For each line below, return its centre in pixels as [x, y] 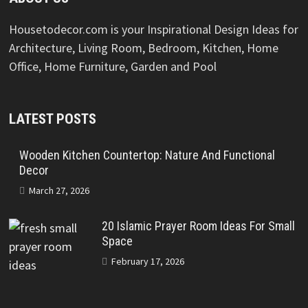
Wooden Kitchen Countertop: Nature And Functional [147, 155]
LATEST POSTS [52, 119]
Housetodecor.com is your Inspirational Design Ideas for [153, 29]
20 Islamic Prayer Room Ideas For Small [198, 225]
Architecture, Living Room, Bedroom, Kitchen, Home [143, 47]
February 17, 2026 [147, 261]
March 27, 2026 [59, 190]
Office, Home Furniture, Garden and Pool [112, 66]
